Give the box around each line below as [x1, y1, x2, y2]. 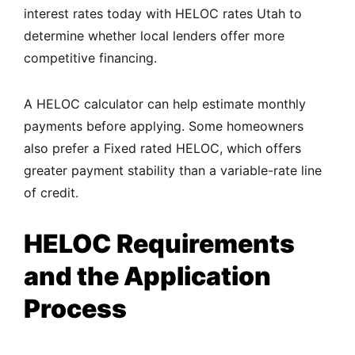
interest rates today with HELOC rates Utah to [24, 6, 302, 22]
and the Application [24, 261, 271, 292]
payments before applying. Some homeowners [24, 118, 303, 135]
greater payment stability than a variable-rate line [24, 162, 322, 179]
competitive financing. [24, 50, 157, 67]
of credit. [24, 185, 78, 201]
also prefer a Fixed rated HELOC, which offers [24, 140, 301, 157]
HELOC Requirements [24, 228, 295, 260]
